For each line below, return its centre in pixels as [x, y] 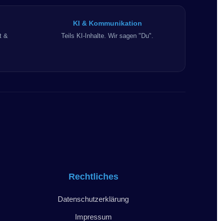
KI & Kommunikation [107, 23]
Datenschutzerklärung [93, 199]
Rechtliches [93, 176]
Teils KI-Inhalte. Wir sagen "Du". [108, 36]
